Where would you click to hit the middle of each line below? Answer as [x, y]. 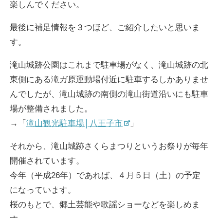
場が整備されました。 [51, 109]
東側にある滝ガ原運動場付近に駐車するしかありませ [109, 79]
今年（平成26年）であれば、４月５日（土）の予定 [105, 175]
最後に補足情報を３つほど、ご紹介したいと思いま [105, 27]
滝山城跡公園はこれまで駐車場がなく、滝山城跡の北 [109, 65]
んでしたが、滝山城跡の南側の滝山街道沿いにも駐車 [109, 94]
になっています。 [43, 190]
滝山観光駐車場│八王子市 [74, 123]
